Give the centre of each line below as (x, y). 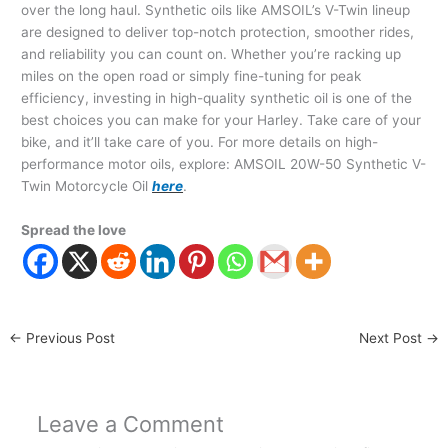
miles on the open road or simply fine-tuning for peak (191, 76)
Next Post (392, 338)
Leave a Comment (130, 424)
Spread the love (74, 230)
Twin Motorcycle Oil (85, 186)
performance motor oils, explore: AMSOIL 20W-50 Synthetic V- (224, 164)
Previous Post (69, 338)
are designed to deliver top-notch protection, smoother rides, (218, 32)
